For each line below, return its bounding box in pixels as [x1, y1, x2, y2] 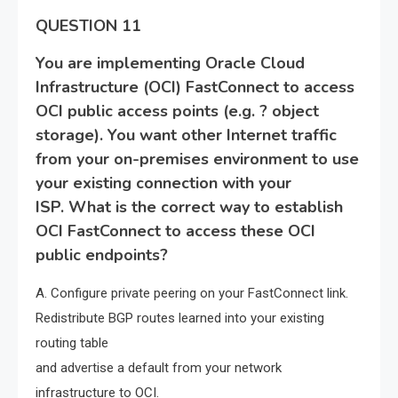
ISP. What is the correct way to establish [36, 196, 343, 219]
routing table [36, 335, 108, 352]
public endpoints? [36, 244, 168, 267]
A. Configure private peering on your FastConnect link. [36, 285, 348, 302]
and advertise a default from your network [36, 360, 282, 377]
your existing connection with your [36, 172, 291, 195]
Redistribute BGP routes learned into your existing [36, 310, 324, 327]
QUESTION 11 [36, 15, 141, 37]
